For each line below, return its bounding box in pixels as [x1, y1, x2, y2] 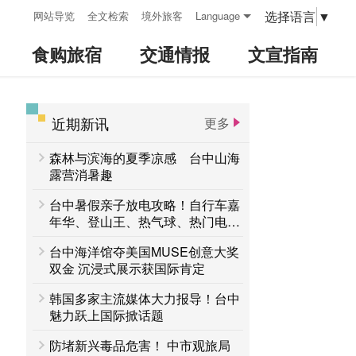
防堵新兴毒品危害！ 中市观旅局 [49, 336, 231, 354]
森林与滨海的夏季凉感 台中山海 [49, 149, 241, 167]
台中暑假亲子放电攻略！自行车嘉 [49, 195, 241, 214]
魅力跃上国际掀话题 [49, 306, 164, 324]
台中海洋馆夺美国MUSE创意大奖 [49, 242, 240, 261]
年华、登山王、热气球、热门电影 [49, 212, 241, 230]
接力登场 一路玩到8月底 [49, 229, 197, 247]
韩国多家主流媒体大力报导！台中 [49, 289, 241, 308]
